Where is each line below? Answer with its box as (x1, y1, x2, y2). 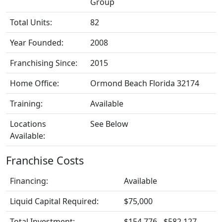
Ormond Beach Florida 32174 (90, 77, 199, 89)
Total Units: (10, 16, 52, 28)
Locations (10, 118, 46, 129)
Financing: (10, 175, 48, 186)
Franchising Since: (10, 57, 77, 68)
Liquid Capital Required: (10, 195, 99, 207)
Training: (10, 98, 43, 109)
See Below (90, 118, 128, 129)
